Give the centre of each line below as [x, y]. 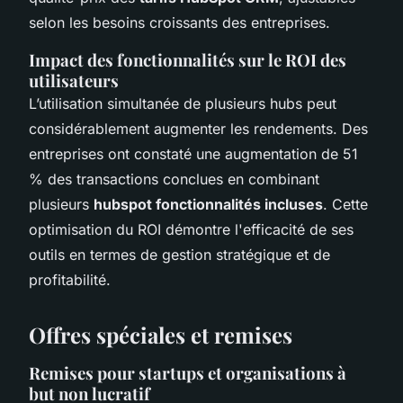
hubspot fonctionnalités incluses [208, 204]
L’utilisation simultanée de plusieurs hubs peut [183, 103]
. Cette [345, 204]
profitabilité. [70, 279]
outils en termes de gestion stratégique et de [179, 254]
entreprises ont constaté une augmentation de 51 [193, 153]
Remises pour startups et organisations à [188, 372]
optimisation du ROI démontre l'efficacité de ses [191, 229]
